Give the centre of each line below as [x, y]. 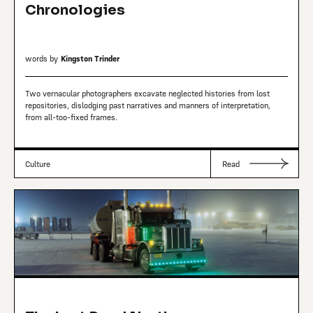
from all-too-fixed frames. [72, 117]
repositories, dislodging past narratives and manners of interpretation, [148, 105]
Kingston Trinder [90, 59]
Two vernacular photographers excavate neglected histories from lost [148, 94]
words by [42, 59]
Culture [38, 164]
